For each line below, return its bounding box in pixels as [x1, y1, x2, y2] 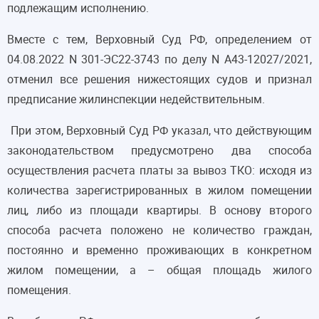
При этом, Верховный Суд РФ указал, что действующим [7, 122, 312, 139]
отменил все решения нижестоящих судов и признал [7, 71, 312, 88]
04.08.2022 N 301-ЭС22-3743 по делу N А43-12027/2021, [7, 51, 312, 68]
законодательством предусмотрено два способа [7, 142, 312, 159]
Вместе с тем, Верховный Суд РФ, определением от [7, 31, 312, 48]
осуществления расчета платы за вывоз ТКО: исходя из [7, 162, 312, 179]
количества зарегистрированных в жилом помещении [7, 182, 312, 199]
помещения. [7, 282, 71, 298]
